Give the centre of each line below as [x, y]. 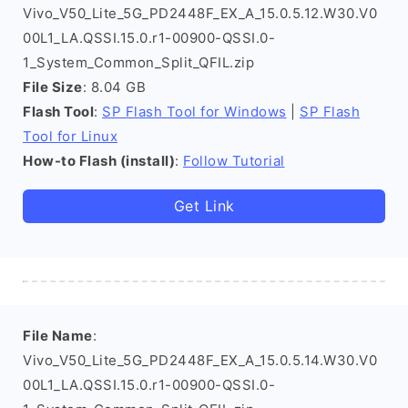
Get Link [204, 206]
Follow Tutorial [234, 161]
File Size [53, 87]
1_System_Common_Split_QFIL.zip [138, 62]
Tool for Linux [70, 136]
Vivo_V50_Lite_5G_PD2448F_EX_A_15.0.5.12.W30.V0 [200, 13]
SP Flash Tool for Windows [194, 112]
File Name [58, 336]
